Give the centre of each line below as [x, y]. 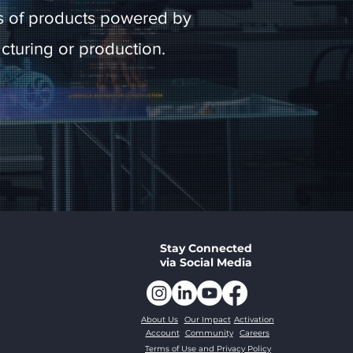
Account [162, 333]
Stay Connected [206, 248]
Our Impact [207, 320]
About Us [160, 320]
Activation [254, 320]
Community [209, 333]
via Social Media [206, 262]
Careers [255, 333]
